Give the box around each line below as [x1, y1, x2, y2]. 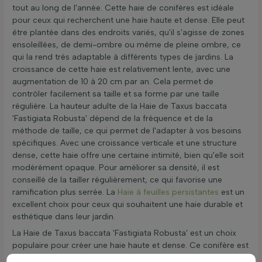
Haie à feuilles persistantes [118, 187, 219, 198]
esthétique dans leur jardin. [12, 212, 115, 222]
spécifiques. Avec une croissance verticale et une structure [12, 138, 237, 149]
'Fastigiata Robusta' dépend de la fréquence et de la [12, 113, 213, 124]
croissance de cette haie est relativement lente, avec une [12, 64, 230, 75]
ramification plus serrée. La [12, 187, 118, 198]
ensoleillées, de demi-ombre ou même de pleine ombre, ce [12, 40, 241, 50]
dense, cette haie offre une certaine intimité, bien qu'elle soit [12, 150, 244, 161]
